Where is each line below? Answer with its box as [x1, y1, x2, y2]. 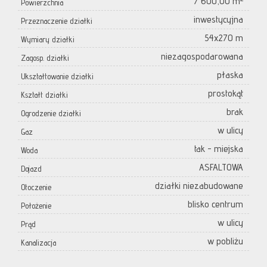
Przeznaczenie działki [21, 16, 92, 26]
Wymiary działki [21, 35, 74, 45]
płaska [217, 69, 243, 81]
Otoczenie [21, 182, 51, 193]
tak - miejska [194, 143, 243, 155]
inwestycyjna [194, 14, 243, 26]
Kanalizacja [21, 238, 56, 248]
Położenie [21, 201, 51, 211]
